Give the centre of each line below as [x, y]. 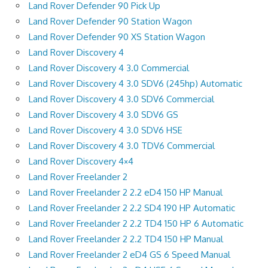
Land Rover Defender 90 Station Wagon [110, 21]
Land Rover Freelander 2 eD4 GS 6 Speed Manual [130, 254]
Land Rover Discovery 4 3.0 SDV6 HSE [106, 130]
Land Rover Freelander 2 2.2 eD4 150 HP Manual [126, 192]
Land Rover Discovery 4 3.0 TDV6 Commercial [122, 145]
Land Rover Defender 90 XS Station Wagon [117, 36]
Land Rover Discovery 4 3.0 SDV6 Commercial [121, 99]
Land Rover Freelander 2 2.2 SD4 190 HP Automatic [132, 208]
